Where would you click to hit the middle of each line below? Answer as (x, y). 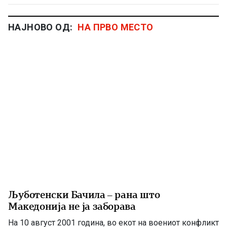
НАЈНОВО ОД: (41, 27)
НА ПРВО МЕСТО (116, 27)
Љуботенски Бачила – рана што (84, 195)
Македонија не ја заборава (72, 206)
